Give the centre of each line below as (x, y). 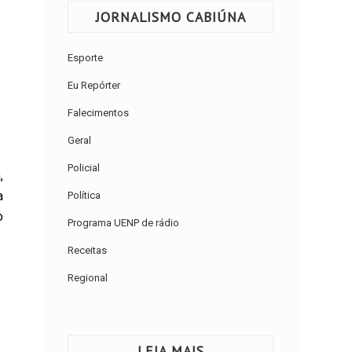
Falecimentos (99, 113)
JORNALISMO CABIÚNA (170, 17)
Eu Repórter (94, 86)
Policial (84, 168)
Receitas (88, 251)
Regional (88, 278)
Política (84, 196)
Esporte (86, 58)
